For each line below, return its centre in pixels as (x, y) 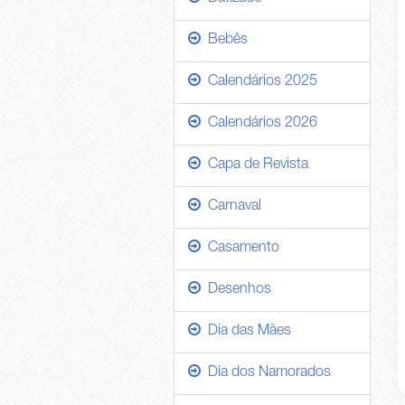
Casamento (240, 249)
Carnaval (231, 207)
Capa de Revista (254, 165)
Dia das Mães (246, 332)
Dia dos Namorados (266, 373)
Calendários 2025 (259, 82)
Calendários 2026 (259, 124)
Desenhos (236, 290)
